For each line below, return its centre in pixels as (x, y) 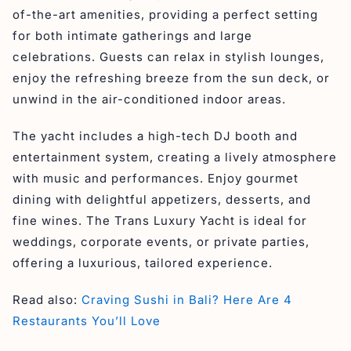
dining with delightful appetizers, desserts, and (162, 199)
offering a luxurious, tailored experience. (143, 262)
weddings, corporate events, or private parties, (161, 241)
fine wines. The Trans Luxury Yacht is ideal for (160, 220)
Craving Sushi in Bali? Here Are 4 (187, 299)
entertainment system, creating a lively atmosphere (175, 157)
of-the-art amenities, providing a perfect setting (165, 14)
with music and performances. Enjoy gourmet (156, 178)
